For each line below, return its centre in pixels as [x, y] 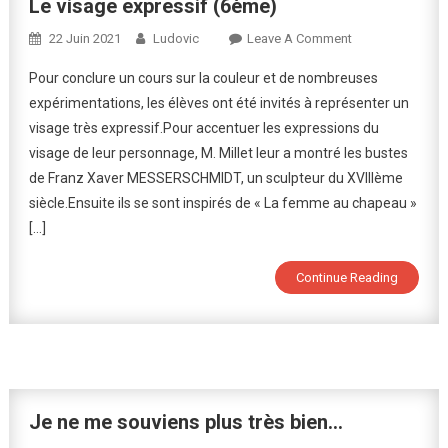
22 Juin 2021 [84, 39]
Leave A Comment [299, 39]
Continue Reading [347, 278]
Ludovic [175, 39]
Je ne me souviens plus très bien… [185, 422]
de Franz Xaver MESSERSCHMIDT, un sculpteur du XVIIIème [215, 178]
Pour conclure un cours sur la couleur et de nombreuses [203, 78]
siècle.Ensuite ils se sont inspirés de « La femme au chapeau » [222, 203]
